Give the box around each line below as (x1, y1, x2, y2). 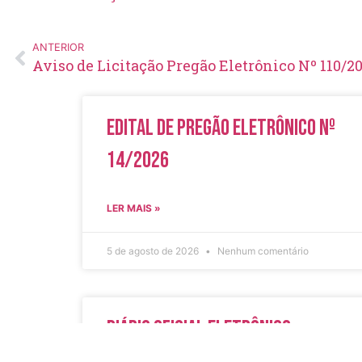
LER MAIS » (107, 201, 161, 214)
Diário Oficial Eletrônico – (107, 315, 301, 343)
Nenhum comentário (215, 244, 309, 257)
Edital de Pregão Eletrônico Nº (107, 114, 335, 141)
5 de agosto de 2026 (107, 244, 201, 257)
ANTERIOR (32, 40, 84, 53)
